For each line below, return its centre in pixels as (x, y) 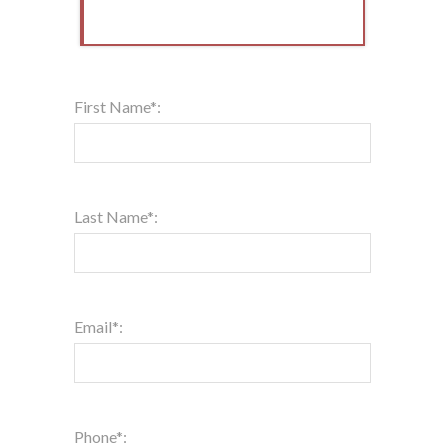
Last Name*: (116, 216)
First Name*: (117, 106)
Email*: (98, 326)
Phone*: (100, 436)
